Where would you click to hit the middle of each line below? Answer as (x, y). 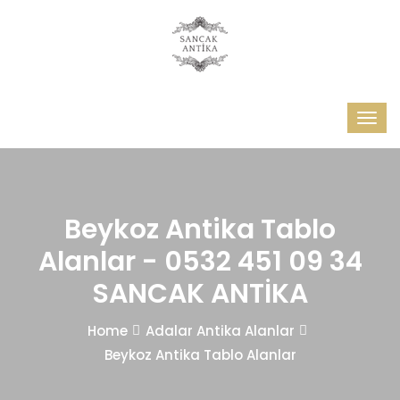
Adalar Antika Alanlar (220, 331)
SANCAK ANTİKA (200, 294)
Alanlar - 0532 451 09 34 (200, 262)
